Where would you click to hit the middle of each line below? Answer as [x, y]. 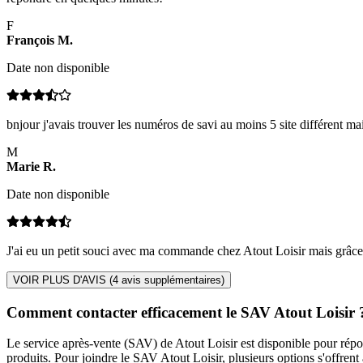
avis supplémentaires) [171, 280]
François [30, 41]
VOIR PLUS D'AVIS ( [63, 280]
